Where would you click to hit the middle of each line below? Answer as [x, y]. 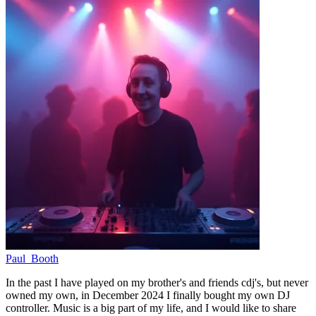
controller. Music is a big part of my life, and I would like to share [151, 308]
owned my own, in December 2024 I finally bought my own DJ [148, 295]
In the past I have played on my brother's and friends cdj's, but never [157, 282]
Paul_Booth [32, 258]
